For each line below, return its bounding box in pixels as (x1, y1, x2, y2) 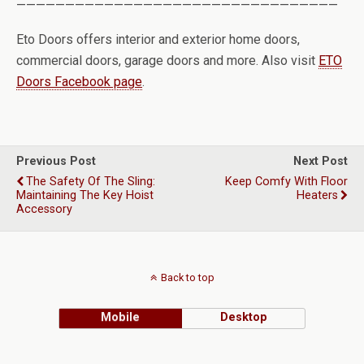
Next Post (293, 154, 348, 168)
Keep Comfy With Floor (225, 175, 348, 188)
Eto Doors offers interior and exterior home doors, (16, 32, 300, 47)
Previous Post (16, 154, 96, 168)
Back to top (160, 271, 214, 284)
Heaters (297, 188, 338, 202)
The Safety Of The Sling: (26, 175, 155, 188)
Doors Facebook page (16, 74, 142, 89)
